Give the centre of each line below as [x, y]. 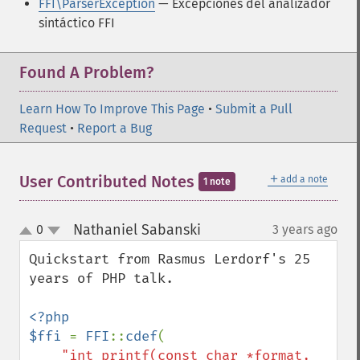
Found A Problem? [86, 72]
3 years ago [305, 229]
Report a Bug [115, 128]
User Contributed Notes [109, 182]
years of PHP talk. [105, 278]
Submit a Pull [254, 109]
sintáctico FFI [77, 23]
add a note [304, 179]
